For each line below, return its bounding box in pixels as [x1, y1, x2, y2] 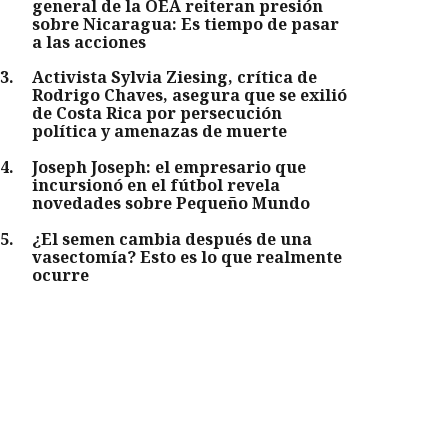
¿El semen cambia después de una [32, 227, 313, 250]
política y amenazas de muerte [32, 120, 288, 143]
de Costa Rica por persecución [32, 102, 283, 125]
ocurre [32, 263, 90, 286]
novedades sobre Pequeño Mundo [32, 191, 311, 214]
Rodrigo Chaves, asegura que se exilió [32, 84, 348, 107]
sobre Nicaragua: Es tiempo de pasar [32, 12, 340, 35]
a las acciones [32, 30, 147, 53]
